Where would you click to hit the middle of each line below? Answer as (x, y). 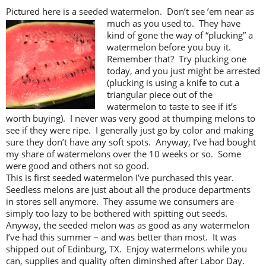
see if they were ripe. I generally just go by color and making (130, 130)
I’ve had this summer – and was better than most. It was (121, 237)
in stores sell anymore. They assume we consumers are (120, 201)
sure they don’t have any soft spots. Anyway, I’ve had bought (131, 142)
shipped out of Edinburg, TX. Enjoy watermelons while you (126, 248)
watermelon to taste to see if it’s (172, 106)
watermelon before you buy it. (170, 47)
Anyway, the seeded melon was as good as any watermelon (128, 225)
